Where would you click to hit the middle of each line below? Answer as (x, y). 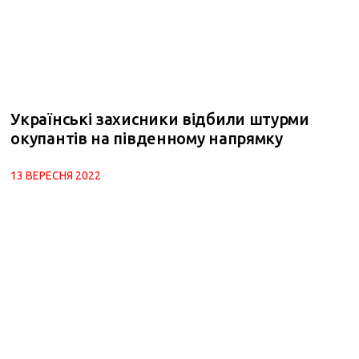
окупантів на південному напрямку (147, 139)
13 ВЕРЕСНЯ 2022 (56, 176)
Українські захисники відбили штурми (160, 119)
